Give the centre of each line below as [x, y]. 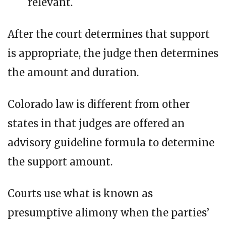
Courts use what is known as [80, 194]
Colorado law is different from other [99, 104]
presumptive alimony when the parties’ [108, 213]
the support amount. [60, 162]
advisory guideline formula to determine [111, 143]
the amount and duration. [73, 73]
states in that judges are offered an [96, 124]
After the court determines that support [109, 34]
